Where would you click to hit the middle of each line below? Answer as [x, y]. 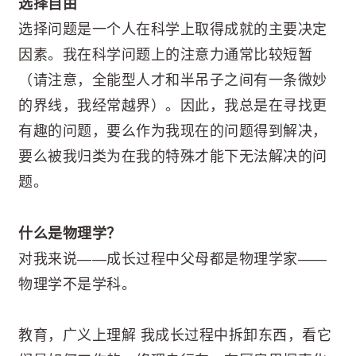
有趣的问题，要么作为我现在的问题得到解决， [173, 132]
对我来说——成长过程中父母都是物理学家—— [173, 259]
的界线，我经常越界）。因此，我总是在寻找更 [173, 106]
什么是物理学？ [70, 233]
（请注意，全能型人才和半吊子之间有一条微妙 [173, 81]
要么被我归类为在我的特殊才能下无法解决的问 [173, 157]
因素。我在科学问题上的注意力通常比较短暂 [165, 55]
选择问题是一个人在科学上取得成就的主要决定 [173, 30]
